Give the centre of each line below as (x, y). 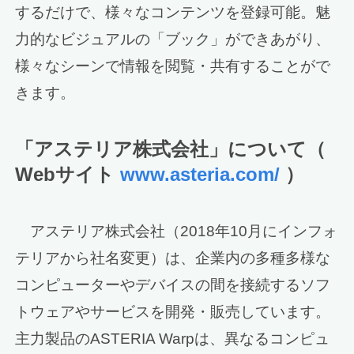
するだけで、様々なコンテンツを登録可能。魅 (173, 13)
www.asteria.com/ (200, 175)
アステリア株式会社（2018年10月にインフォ (177, 231)
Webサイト (68, 175)
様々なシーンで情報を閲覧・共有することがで (173, 66)
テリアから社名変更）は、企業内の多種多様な (173, 258)
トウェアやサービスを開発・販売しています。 (173, 311)
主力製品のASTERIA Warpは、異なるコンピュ (173, 338)
